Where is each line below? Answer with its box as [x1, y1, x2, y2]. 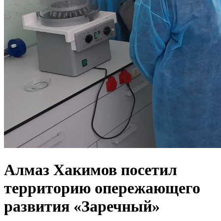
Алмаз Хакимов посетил [4, 160, 177, 179]
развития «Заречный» [4, 197, 160, 215]
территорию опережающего [4, 179, 200, 197]
